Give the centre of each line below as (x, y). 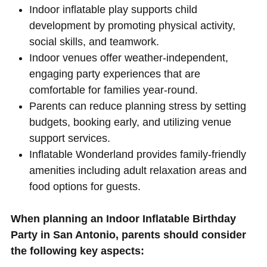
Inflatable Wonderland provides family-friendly (138, 155)
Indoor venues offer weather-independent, (129, 58)
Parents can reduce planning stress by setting (138, 106)
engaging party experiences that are (115, 74)
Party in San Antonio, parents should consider (128, 235)
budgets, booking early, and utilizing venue (131, 122)
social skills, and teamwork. (94, 42)
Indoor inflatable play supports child (114, 10)
